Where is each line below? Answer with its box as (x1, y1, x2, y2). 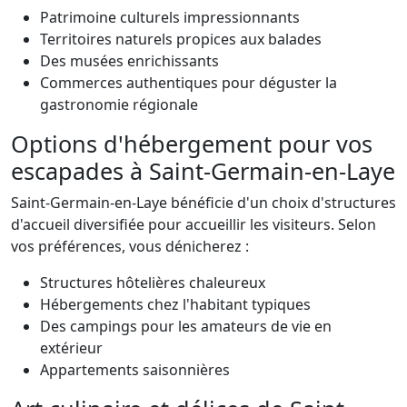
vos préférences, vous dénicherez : (11, 236, 249, 256)
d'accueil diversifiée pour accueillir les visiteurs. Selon (11, 214, 376, 234)
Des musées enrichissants (40, 51, 219, 71)
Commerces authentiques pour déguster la (40, 73, 337, 93)
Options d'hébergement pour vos (11, 128, 372, 159)
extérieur (40, 338, 103, 358)
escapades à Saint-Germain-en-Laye (11, 155, 395, 186)
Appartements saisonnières (40, 360, 230, 380)
